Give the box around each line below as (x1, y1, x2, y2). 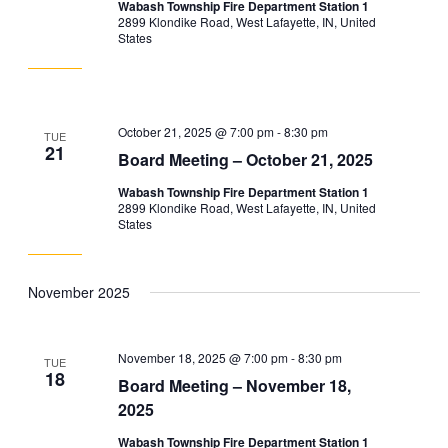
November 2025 (27, 282, 130, 303)
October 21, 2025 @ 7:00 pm (118, 123, 275, 141)
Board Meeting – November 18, (118, 373, 352, 397)
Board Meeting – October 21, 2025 (118, 148, 374, 172)
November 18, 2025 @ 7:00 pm (118, 348, 289, 366)
